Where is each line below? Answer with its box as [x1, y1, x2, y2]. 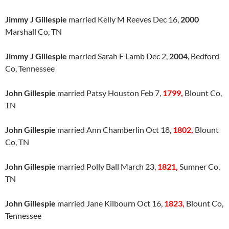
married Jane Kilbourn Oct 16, [56, 198, 164, 208]
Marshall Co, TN [5, 27, 62, 36]
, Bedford [188, 51, 219, 61]
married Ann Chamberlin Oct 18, [56, 125, 173, 134]
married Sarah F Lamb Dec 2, [67, 51, 168, 61]
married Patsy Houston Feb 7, [56, 88, 163, 98]
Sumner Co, [179, 162, 220, 171]
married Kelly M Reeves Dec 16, [67, 14, 180, 24]
